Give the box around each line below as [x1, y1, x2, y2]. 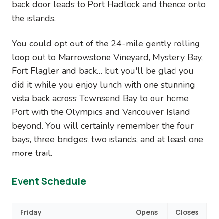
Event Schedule [12, 175, 86, 188]
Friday [20, 207, 42, 217]
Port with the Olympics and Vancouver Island [12, 106, 190, 118]
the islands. [12, 12, 56, 24]
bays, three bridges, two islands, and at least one [12, 133, 203, 145]
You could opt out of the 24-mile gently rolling [12, 38, 200, 49]
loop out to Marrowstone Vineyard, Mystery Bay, [12, 51, 203, 63]
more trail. [12, 147, 52, 159]
